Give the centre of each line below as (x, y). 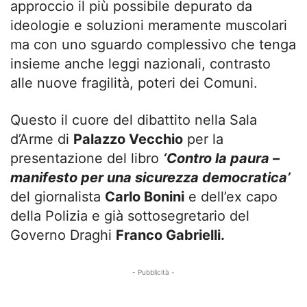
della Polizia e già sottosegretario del (130, 216)
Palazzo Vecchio (128, 139)
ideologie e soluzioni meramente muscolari (149, 25)
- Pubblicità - (153, 272)
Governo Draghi (63, 235)
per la (203, 139)
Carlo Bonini (145, 196)
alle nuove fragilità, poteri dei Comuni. (134, 83)
